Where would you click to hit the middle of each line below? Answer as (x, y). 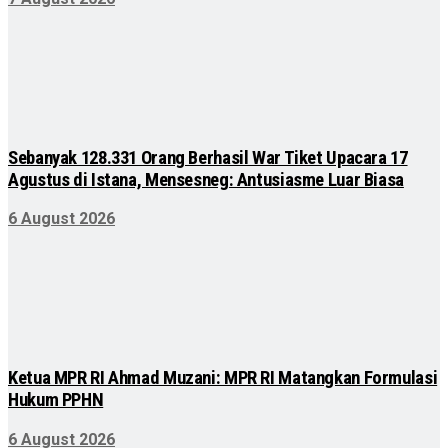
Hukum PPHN (56, 400)
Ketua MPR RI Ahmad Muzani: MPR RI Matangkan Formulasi (223, 378)
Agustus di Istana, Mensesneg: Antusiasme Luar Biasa (206, 179)
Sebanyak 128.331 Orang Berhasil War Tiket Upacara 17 (208, 157)
